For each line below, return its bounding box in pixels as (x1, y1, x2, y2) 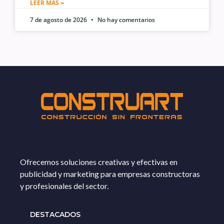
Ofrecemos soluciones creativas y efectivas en (20, 157, 177, 167)
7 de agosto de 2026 (30, 15, 88, 24)
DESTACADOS (30, 209, 80, 219)
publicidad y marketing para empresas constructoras (20, 169, 200, 179)
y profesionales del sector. (20, 181, 108, 191)
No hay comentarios (96, 15, 155, 24)
